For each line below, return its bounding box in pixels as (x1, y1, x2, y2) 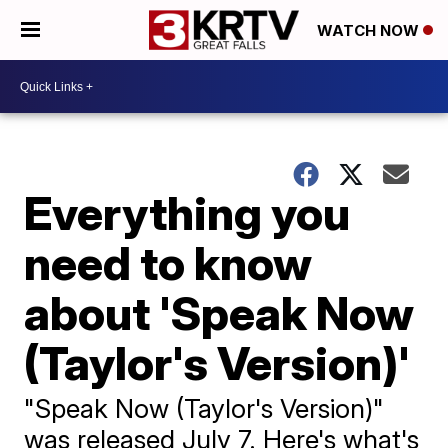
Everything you (24, 185, 351, 241)
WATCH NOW (317, 21, 423, 41)
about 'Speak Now (24, 285, 415, 341)
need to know (24, 235, 313, 291)
